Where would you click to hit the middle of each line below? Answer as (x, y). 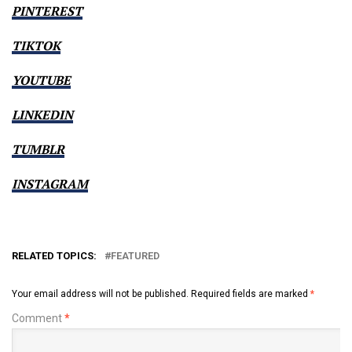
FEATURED (135, 255)
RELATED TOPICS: (54, 255)
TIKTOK (36, 45)
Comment (38, 318)
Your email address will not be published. (100, 293)
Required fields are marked (251, 293)
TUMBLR (38, 149)
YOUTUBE (41, 80)
